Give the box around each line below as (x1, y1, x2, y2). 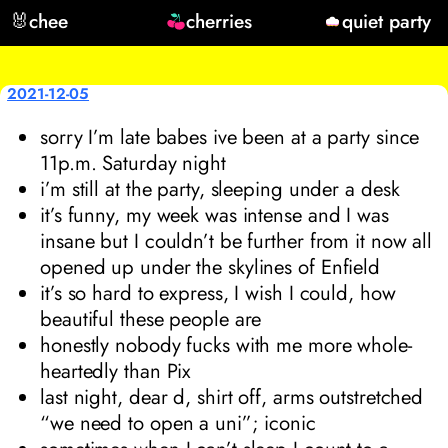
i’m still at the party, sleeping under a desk (40, 173, 400, 204)
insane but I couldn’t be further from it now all (40, 225, 433, 256)
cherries (185, 6, 252, 35)
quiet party (342, 6, 432, 35)
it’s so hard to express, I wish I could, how (40, 277, 396, 308)
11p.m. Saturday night (40, 147, 226, 178)
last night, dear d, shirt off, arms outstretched (40, 381, 424, 412)
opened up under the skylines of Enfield (40, 251, 381, 282)
